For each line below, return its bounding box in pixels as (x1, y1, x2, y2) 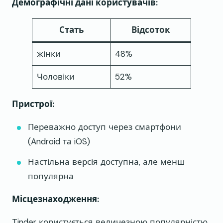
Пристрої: (12, 99, 54, 110)
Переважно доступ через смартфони (28, 121, 181, 133)
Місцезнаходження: (12, 194, 99, 205)
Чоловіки (36, 71, 75, 83)
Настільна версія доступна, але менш (28, 156, 185, 168)
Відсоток (131, 24, 170, 36)
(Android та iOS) (28, 136, 90, 147)
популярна (28, 171, 74, 182)
